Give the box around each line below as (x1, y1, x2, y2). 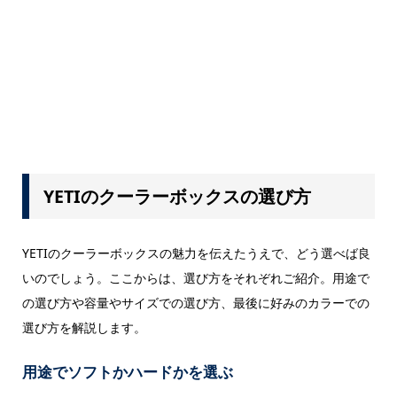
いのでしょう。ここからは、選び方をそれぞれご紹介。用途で (21, 269, 370, 286)
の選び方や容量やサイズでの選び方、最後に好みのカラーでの (21, 293, 370, 311)
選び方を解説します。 (21, 318, 146, 336)
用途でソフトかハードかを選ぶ (21, 361, 233, 382)
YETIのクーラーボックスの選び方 (43, 184, 311, 209)
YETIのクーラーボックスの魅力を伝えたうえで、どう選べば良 (21, 244, 370, 261)
